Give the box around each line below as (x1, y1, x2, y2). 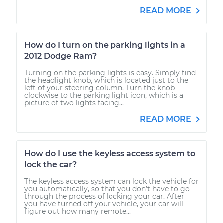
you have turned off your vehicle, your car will (24, 199, 183, 208)
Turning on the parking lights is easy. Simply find (24, 68, 196, 77)
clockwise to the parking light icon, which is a (24, 90, 183, 100)
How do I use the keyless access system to (24, 148, 195, 158)
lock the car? (24, 159, 77, 169)
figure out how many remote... (24, 206, 131, 216)
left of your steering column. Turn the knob (24, 83, 175, 92)
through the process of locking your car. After (24, 191, 184, 201)
